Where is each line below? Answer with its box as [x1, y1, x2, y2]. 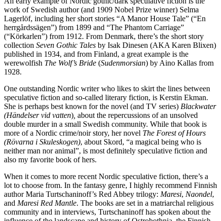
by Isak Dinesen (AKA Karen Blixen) [96, 40, 216, 49]
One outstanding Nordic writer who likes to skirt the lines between [4, 84, 210, 93]
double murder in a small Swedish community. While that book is [4, 119, 207, 128]
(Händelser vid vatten [4, 110, 71, 119]
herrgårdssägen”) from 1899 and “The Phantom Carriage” [4, 23, 184, 32]
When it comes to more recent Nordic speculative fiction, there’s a [4, 172, 208, 181]
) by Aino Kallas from [146, 58, 214, 67]
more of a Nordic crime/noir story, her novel [4, 128, 143, 137]
